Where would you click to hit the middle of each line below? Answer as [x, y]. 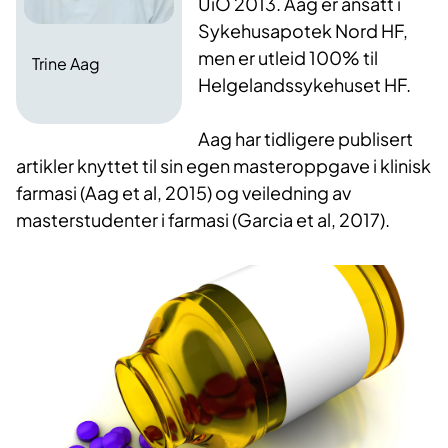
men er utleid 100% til [288, 58]
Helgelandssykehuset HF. [305, 85]
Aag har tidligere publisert [306, 139]
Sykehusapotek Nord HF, [303, 31]
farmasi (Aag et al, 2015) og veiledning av [183, 193]
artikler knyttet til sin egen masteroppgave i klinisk [223, 166]
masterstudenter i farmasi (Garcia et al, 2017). [203, 220]
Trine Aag [66, 64]
